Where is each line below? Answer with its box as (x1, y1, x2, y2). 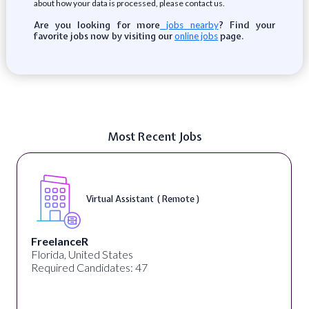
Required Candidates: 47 (30, 261, 148, 274)
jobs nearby (160, 19, 219, 30)
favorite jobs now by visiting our (33, 30, 175, 42)
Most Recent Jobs (108, 128, 201, 144)
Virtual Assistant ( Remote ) (86, 192, 200, 205)
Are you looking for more (33, 19, 160, 31)
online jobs (174, 30, 218, 41)
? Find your (218, 19, 276, 31)
